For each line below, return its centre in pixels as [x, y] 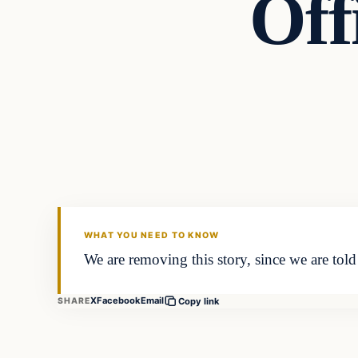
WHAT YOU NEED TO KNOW [151, 236]
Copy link [199, 301]
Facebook [119, 301]
